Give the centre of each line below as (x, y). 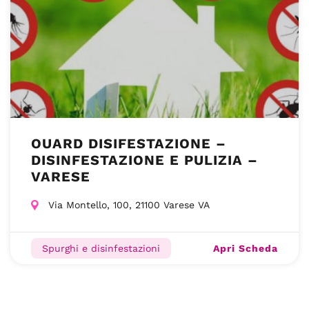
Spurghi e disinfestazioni (101, 248)
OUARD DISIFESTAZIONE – (129, 143)
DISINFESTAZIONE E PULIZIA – (144, 160)
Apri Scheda (246, 248)
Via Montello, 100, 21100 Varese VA (129, 205)
